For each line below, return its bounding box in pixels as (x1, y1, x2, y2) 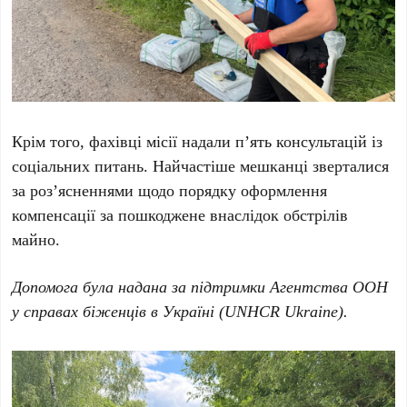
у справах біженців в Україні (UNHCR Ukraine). (12, 300, 349, 323)
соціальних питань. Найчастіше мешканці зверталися (12, 154, 390, 177)
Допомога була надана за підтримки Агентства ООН (12, 275, 389, 298)
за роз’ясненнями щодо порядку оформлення (12, 179, 328, 202)
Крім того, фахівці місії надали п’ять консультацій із (12, 130, 383, 153)
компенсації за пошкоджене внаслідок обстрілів (12, 203, 349, 226)
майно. (12, 228, 61, 251)
